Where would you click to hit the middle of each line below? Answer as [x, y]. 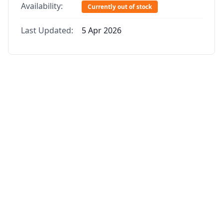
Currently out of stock [120, 7]
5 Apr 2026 [102, 30]
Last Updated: [47, 30]
